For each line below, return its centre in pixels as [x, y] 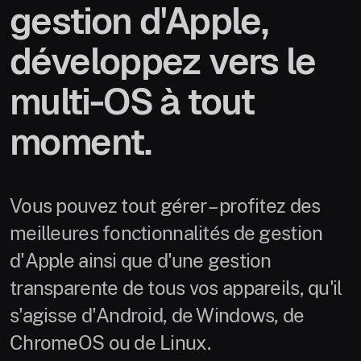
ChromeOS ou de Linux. [110, 342]
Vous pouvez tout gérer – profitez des [165, 205]
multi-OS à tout [132, 101]
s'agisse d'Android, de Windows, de [157, 315]
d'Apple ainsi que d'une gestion [141, 260]
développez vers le [163, 61]
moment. [81, 141]
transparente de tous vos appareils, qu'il [176, 287]
